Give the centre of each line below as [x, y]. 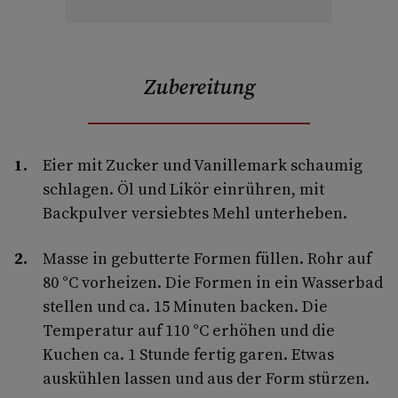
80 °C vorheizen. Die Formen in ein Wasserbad [213, 282]
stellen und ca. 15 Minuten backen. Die [185, 306]
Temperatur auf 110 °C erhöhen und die [189, 330]
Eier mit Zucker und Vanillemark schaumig [203, 164]
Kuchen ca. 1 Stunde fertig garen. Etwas [188, 354]
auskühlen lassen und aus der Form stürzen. [206, 378]
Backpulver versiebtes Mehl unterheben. [195, 212]
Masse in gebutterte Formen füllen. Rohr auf [207, 258]
